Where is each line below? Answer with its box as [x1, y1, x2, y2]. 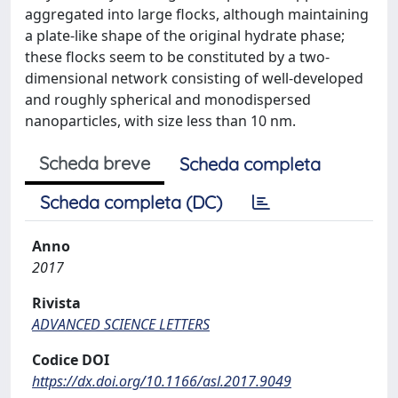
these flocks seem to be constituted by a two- [25, 46, 330, 67]
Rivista [32, 292, 81, 313]
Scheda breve [39, 151, 150, 174]
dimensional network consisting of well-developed [25, 68, 363, 88]
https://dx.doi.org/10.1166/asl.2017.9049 [32, 370, 291, 391]
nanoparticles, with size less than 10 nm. [25, 110, 296, 131]
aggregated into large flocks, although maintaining [25, 4, 369, 24]
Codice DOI [32, 349, 109, 370]
